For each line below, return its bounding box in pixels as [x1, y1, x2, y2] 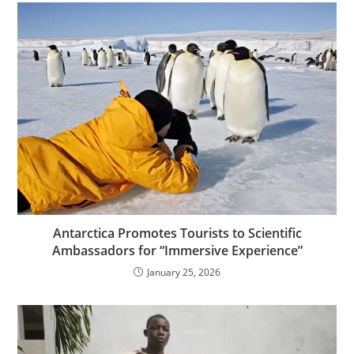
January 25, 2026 [147, 265, 220, 279]
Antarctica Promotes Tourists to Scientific [52, 224, 302, 242]
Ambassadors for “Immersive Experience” [51, 241, 303, 259]
